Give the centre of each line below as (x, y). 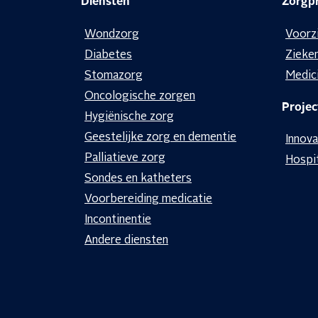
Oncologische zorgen (140, 96)
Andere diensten (126, 240)
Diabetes (108, 55)
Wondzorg (112, 34)
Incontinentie (118, 220)
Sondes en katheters (138, 179)
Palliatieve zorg (125, 158)
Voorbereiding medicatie (148, 199)
